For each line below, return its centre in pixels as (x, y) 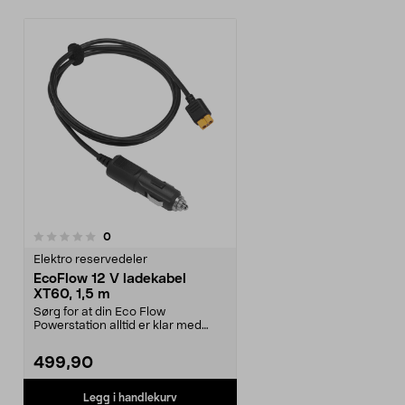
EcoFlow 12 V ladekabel (110, 279)
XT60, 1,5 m (72, 294)
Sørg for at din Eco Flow (99, 312)
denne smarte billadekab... (107, 339)
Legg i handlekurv (130, 397)
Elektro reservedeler (90, 260)
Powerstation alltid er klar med (118, 326)
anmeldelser (142, 235)
